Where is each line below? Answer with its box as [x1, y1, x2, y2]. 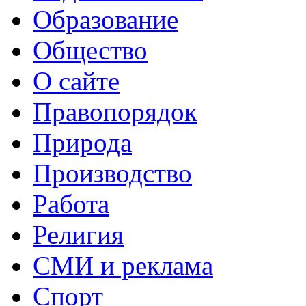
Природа [33, 127, 132, 157]
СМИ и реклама [33, 250, 213, 280]
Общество [33, 35, 148, 65]
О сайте [33, 66, 120, 96]
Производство [33, 158, 192, 188]
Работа [33, 189, 109, 219]
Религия [33, 219, 124, 249]
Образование [33, 4, 178, 34]
